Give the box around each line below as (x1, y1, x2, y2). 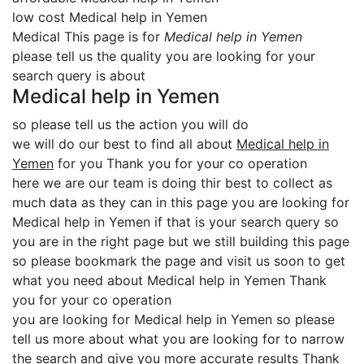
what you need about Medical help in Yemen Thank (12, 272, 327, 288)
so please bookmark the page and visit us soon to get (12, 253, 345, 269)
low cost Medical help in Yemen (12, 9, 207, 25)
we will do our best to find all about (12, 136, 236, 152)
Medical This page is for (12, 28, 164, 45)
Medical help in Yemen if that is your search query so (12, 214, 339, 230)
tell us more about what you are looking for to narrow (12, 331, 344, 347)
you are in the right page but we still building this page (12, 233, 349, 249)
